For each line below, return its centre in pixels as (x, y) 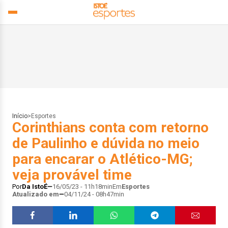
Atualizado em (36, 194)
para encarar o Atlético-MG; (102, 159)
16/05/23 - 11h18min (82, 187)
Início (20, 116)
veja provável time (72, 175)
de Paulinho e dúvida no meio (106, 143)
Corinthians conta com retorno (110, 127)
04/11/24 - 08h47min (94, 194)
